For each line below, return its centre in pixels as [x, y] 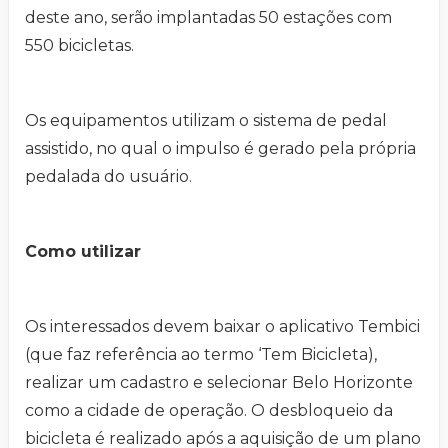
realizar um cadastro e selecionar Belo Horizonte [219, 383]
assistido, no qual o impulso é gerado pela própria [220, 149]
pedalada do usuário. [108, 177]
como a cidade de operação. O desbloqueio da [209, 411]
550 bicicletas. [79, 46]
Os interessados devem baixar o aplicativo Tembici [222, 327]
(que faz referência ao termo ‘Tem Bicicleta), [201, 355]
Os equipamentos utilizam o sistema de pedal [206, 121]
